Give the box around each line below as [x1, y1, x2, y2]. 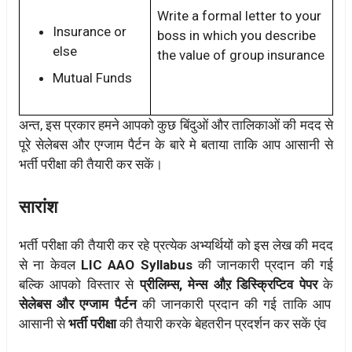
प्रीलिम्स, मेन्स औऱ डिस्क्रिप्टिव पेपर [134, 277, 317, 293]
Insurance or [53, 24, 126, 40]
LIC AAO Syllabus [80, 257, 198, 273]
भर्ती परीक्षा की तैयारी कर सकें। [19, 156, 163, 172]
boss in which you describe [157, 27, 316, 43]
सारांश [19, 197, 57, 218]
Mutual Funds [53, 69, 132, 86]
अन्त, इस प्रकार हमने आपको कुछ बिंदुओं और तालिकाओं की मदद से [19, 116, 333, 133]
